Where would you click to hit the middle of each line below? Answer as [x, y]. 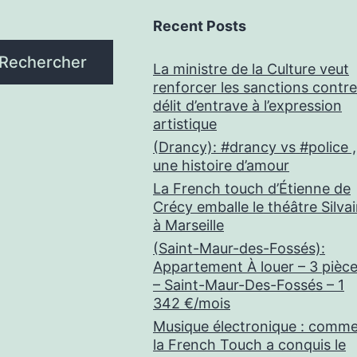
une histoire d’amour [221, 165]
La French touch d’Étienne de [252, 188]
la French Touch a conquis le [249, 345]
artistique [185, 124]
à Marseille [188, 225]
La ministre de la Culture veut [251, 69]
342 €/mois [192, 303]
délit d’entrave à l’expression [247, 106]
